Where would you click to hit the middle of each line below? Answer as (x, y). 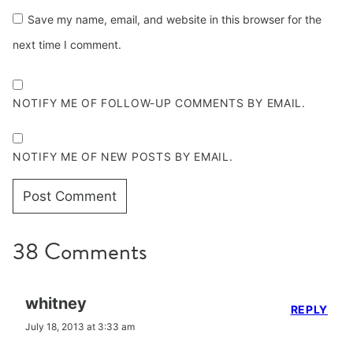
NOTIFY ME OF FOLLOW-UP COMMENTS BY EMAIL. (159, 103)
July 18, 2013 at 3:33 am (80, 327)
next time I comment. (67, 45)
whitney (56, 303)
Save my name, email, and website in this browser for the (175, 19)
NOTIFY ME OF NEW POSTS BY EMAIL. (123, 156)
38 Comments (80, 251)
